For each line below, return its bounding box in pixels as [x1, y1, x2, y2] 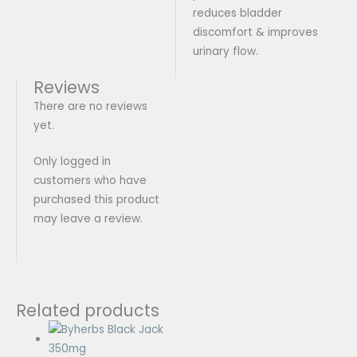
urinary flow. [192, 44, 258, 60]
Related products [16, 298, 159, 322]
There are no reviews [33, 98, 147, 114]
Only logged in [33, 154, 111, 170]
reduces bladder [192, 6, 282, 22]
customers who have [33, 173, 147, 189]
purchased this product [33, 192, 159, 208]
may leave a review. [33, 211, 143, 227]
